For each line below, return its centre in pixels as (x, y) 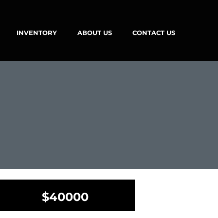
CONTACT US (154, 33)
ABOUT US (94, 33)
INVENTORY (36, 33)
